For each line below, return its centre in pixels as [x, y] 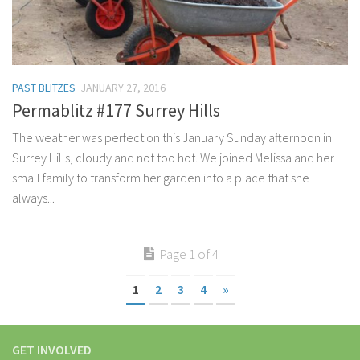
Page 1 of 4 [188, 254]
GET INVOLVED [52, 350]
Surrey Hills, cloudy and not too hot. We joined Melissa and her [173, 158]
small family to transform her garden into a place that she [161, 178]
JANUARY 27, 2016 [123, 87]
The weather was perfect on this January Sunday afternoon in [172, 138]
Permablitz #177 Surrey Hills [116, 110]
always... [33, 198]
